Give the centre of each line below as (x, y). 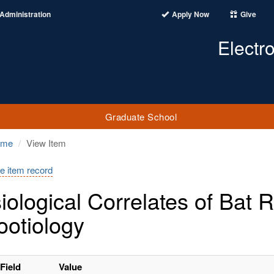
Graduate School (141, 116)
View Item (46, 143)
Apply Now (191, 14)
